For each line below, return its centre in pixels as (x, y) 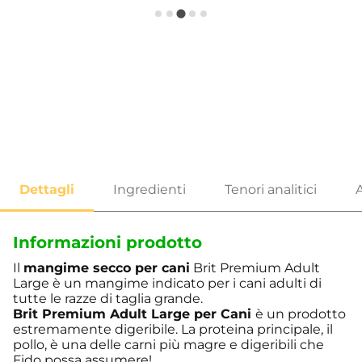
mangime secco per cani (107, 268)
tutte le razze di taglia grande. (108, 299)
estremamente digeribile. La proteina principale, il (173, 330)
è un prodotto (301, 314)
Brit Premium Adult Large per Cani (132, 314)
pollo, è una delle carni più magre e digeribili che (168, 345)
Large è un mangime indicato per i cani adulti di (167, 284)
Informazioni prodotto (107, 243)
